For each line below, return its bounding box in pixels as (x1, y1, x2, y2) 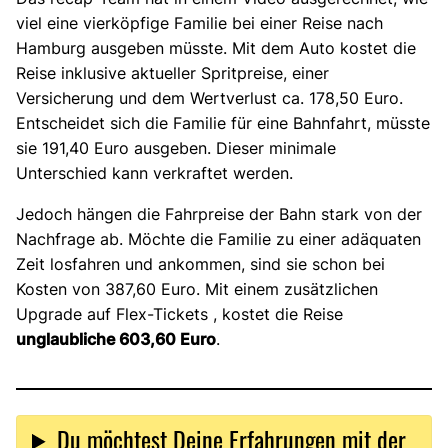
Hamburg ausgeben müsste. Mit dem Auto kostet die (16, 37, 416, 58)
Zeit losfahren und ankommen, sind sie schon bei (16, 253, 385, 274)
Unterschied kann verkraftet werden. (16, 162, 293, 183)
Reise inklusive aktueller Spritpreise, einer (16, 62, 329, 83)
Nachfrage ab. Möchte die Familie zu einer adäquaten (16, 228, 421, 249)
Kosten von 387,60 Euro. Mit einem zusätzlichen (16, 278, 378, 299)
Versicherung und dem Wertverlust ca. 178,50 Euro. (16, 87, 403, 108)
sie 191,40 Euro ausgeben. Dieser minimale (16, 137, 336, 158)
